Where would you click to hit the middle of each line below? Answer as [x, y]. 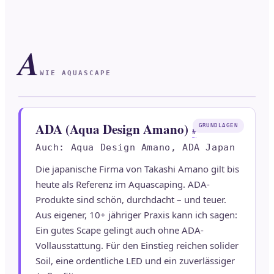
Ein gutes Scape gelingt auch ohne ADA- [120, 230]
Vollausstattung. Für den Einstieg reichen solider [137, 246]
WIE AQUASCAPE [76, 73]
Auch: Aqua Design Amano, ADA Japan [135, 148]
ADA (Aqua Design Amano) [112, 129]
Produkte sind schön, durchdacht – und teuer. [131, 200]
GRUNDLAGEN [218, 126]
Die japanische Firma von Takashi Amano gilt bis [137, 169]
